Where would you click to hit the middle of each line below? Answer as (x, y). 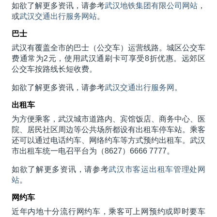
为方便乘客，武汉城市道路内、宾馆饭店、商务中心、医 (108, 119)
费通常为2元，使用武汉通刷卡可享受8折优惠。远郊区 (108, 59)
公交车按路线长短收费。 (54, 69)
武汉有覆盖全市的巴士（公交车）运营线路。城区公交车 (108, 48)
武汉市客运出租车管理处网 (157, 170)
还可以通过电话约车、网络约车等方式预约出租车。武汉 (108, 140)
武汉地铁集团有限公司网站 (151, 6)
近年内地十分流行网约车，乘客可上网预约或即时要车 (108, 212)
